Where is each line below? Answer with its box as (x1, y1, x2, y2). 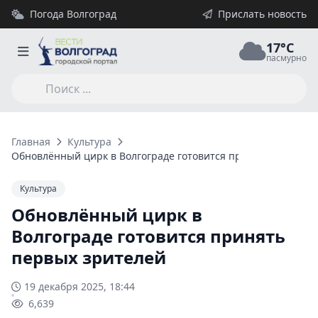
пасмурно (266, 51, 307, 64)
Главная (11, 135, 50, 148)
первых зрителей (11, 246, 166, 269)
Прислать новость (218, 7, 307, 21)
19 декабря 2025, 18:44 (24, 280, 135, 293)
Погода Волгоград (30, 7, 116, 21)
